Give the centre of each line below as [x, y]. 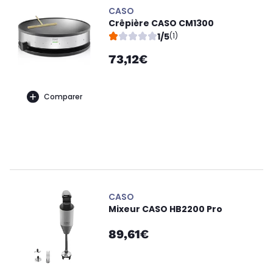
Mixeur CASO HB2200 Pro [165, 209]
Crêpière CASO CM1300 [161, 23]
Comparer [63, 96]
